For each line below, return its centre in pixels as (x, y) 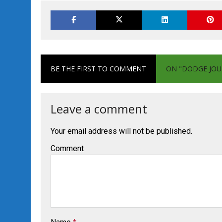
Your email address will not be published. (121, 131)
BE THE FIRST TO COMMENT (98, 69)
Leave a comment (99, 109)
